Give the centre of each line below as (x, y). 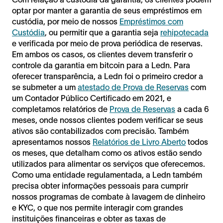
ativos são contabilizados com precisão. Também (100, 131)
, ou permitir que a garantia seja (103, 32)
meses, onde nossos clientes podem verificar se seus (108, 120)
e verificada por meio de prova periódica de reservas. (107, 43)
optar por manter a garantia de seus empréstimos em (107, 10)
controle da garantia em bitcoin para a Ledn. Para (101, 65)
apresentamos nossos (52, 142)
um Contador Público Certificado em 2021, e (92, 98)
